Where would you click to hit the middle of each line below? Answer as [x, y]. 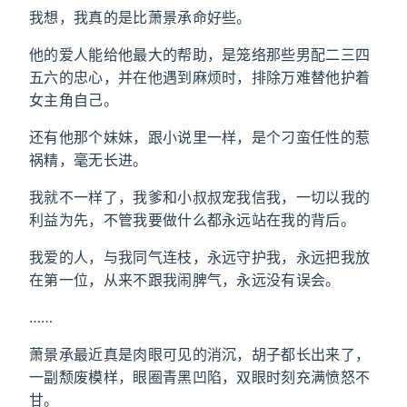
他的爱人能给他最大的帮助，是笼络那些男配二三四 [200, 55]
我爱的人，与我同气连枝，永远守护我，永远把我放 [200, 257]
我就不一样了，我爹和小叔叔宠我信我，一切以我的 [200, 197]
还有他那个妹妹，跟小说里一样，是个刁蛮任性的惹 [200, 137]
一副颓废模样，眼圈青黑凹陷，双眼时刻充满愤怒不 [200, 377]
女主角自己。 [74, 100]
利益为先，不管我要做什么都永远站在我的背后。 [193, 220]
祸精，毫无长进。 [89, 160]
